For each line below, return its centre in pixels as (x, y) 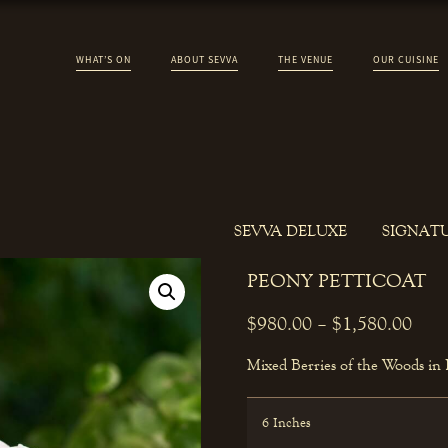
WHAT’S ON (103, 59)
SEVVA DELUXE (290, 230)
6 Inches (286, 423)
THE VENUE (305, 59)
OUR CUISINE (406, 59)
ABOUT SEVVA (204, 59)
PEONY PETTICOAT (336, 280)
